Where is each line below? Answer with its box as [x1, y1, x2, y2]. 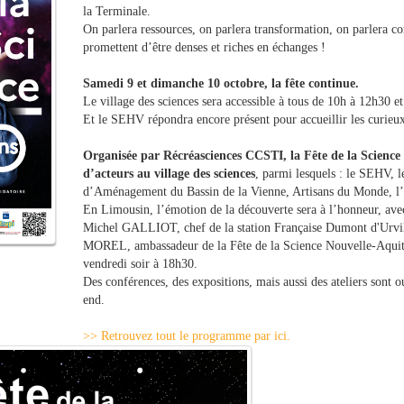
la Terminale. [83, 4, 151, 18]
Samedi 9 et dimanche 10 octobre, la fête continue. [83, 76, 360, 90]
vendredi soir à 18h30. [83, 256, 198, 271]
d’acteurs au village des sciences [83, 166, 256, 180]
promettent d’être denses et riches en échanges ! [83, 40, 326, 54]
